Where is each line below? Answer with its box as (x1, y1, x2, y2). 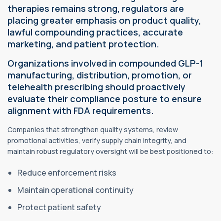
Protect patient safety (17, 202, 101, 213)
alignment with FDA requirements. (7, 105, 154, 117)
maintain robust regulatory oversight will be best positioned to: (7, 147, 214, 156)
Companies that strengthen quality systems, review (7, 125, 178, 135)
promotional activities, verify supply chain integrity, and (7, 136, 186, 146)
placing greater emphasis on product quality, (7, 14, 201, 27)
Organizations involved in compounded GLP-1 (7, 57, 203, 70)
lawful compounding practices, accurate (7, 26, 183, 38)
